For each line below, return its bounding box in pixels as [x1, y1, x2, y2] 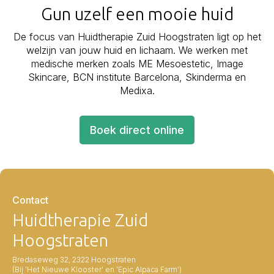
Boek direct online [90, 123, 184, 136]
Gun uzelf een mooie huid [40, 4, 234, 23]
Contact [12, 193, 48, 206]
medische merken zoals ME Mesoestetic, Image [31, 57, 243, 70]
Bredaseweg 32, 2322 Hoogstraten [12, 254, 136, 264]
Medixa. [119, 84, 155, 97]
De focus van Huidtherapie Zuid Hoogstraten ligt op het [13, 30, 261, 43]
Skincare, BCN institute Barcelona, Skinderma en [28, 70, 246, 83]
